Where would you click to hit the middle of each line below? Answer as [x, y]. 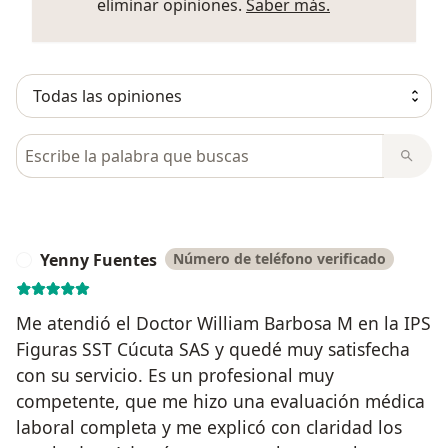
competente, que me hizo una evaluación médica [220, 400]
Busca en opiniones [92, 144]
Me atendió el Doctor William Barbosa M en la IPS [223, 322]
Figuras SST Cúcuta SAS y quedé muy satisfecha [213, 348]
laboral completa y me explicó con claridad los [209, 426]
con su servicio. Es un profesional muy [175, 374]
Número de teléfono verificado [279, 258]
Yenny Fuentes [98, 259]
